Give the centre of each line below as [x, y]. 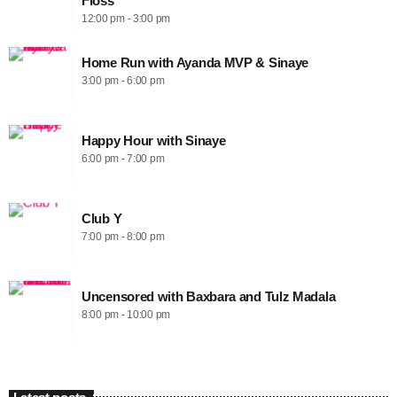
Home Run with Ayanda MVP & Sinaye [196, 62]
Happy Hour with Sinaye [154, 140]
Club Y [102, 218]
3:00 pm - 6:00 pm [123, 80]
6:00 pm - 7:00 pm [123, 158]
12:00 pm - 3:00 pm [126, 18]
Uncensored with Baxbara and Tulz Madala [209, 296]
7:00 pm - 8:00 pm [123, 236]
